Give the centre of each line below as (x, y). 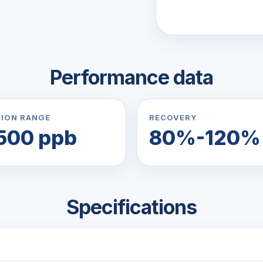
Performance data (131, 77)
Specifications (131, 207)
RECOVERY (173, 117)
